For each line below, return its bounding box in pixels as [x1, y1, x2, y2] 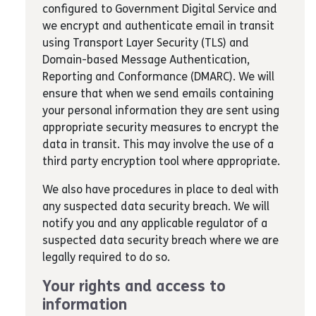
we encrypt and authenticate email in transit [42, 19, 274, 32]
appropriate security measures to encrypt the [42, 121, 279, 134]
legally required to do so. [42, 250, 170, 264]
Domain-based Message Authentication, [42, 53, 250, 66]
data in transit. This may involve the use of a [42, 138, 274, 151]
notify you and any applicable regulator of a [42, 217, 267, 230]
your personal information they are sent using [42, 104, 279, 117]
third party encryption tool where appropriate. [42, 154, 280, 168]
